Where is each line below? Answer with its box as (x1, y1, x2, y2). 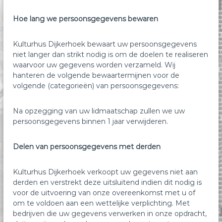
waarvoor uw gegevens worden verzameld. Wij (13, 60, 176, 69)
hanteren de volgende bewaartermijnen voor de (13, 70, 180, 80)
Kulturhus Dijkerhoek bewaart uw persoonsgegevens (13, 39, 197, 49)
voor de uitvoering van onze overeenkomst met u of (13, 188, 196, 197)
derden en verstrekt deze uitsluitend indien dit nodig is (13, 177, 202, 187)
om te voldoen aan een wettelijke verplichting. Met (13, 198, 190, 208)
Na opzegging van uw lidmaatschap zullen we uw (13, 106, 185, 115)
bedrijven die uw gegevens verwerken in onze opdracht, (13, 209, 207, 218)
